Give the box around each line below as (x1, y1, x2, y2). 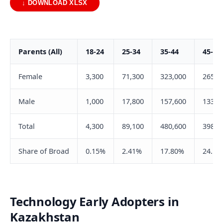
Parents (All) (18, 47, 62, 57)
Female (18, 72, 42, 82)
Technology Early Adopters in (10, 193, 179, 210)
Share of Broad (18, 146, 69, 156)
